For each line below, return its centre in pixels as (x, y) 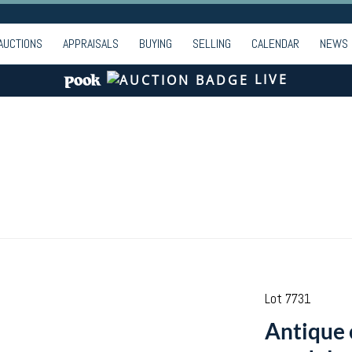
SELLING (212, 44)
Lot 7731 (288, 299)
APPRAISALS (91, 44)
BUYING (156, 44)
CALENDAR (275, 44)
